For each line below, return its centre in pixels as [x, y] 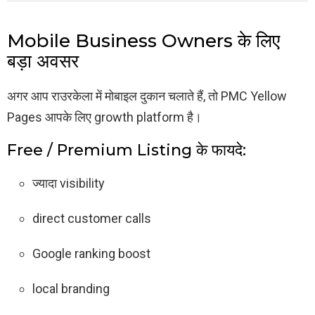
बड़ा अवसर [43, 62]
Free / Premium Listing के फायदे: [127, 150]
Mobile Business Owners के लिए [143, 41]
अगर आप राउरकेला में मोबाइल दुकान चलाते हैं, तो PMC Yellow [147, 96]
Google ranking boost [91, 254]
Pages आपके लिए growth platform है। [104, 117]
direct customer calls [92, 219]
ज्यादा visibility [69, 184]
